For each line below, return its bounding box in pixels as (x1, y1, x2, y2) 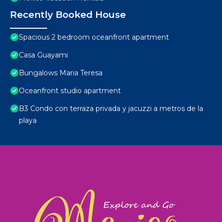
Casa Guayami (19, 51, 68, 60)
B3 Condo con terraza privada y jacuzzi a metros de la (19, 104, 203, 113)
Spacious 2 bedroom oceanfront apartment (19, 33, 169, 42)
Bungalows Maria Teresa (19, 68, 103, 78)
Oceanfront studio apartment (19, 86, 121, 96)
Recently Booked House (10, 9, 126, 21)
